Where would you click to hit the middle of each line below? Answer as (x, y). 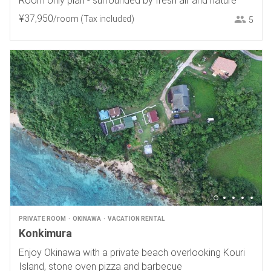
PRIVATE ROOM (42, 219)
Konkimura (45, 233)
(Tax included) (107, 19)
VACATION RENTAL (136, 219)
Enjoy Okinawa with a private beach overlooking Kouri (132, 253)
